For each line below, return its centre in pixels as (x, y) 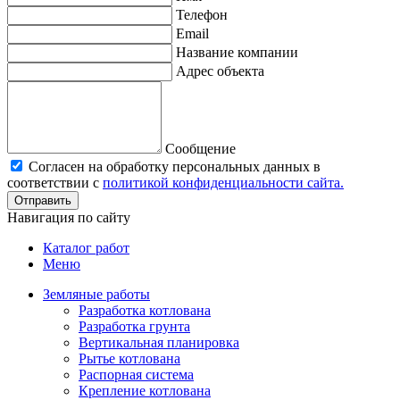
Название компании (237, 52)
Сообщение (200, 148)
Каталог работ (86, 247)
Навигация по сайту (69, 217)
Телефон (202, 14)
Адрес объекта (220, 71)
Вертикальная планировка (159, 342)
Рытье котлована (129, 358)
